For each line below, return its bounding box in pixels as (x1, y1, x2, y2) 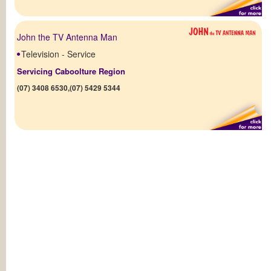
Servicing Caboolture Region (17, 65, 126, 77)
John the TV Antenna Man (17, 30, 118, 43)
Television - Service (21, 47, 96, 60)
